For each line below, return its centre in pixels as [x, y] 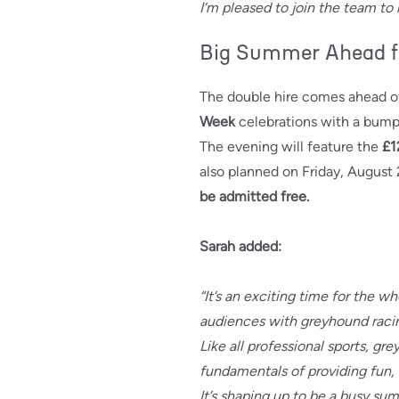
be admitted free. [254, 197]
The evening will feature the [291, 147]
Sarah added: [240, 247]
